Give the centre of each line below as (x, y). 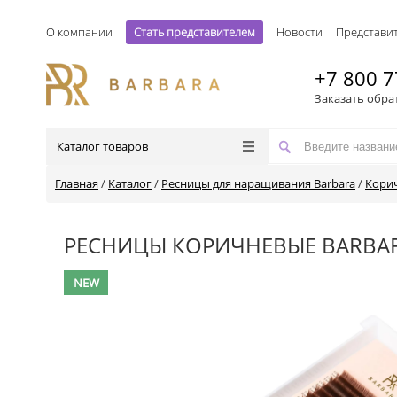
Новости (300, 32)
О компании (79, 32)
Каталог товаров (102, 146)
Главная (77, 183)
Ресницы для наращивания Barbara (258, 183)
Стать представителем (195, 32)
